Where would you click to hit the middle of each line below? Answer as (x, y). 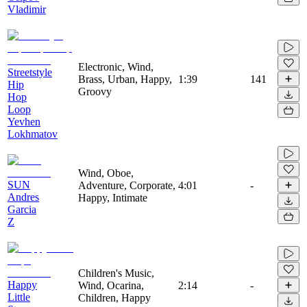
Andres (23, 197)
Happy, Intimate (113, 197)
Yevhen (24, 121)
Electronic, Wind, (116, 66)
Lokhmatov (33, 134)
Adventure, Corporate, (127, 185)
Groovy (95, 91)
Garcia (22, 209)
